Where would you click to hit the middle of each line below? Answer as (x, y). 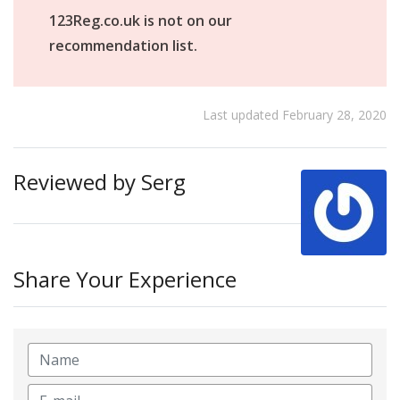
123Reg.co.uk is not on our (141, 21)
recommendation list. (123, 46)
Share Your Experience (125, 279)
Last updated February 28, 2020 (295, 114)
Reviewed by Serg (100, 181)
